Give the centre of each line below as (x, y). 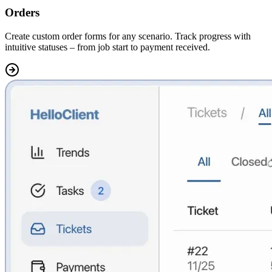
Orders (22, 13)
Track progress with (212, 36)
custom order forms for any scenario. (102, 36)
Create (19, 36)
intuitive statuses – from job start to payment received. (107, 47)
